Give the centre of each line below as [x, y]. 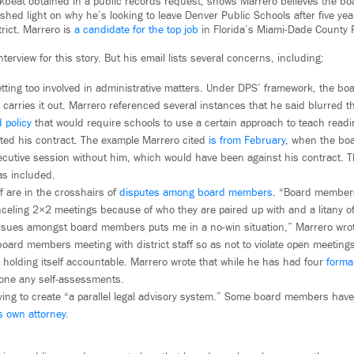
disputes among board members [196, 193]
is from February [247, 141]
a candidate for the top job [136, 30]
